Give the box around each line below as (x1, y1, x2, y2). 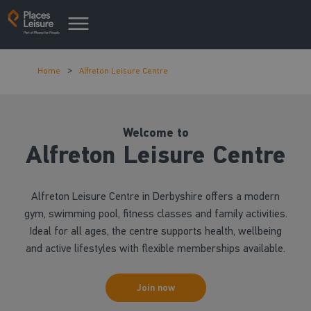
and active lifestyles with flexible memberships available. (26, 242, 285, 255)
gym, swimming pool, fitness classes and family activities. (24, 207, 287, 220)
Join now (136, 282, 175, 294)
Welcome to (122, 125, 189, 141)
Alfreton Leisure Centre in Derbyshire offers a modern (31, 190, 280, 203)
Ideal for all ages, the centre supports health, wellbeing (29, 224, 282, 237)
